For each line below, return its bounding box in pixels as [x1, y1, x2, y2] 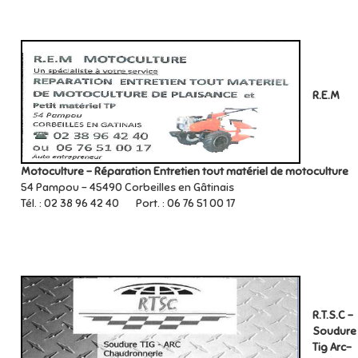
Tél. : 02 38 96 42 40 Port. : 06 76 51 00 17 [21, 197, 235, 210]
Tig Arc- [312, 340, 352, 354]
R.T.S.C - [312, 308, 353, 322]
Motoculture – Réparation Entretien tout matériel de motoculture [21, 165, 348, 178]
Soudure [312, 324, 356, 338]
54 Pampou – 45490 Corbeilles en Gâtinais [21, 181, 234, 194]
